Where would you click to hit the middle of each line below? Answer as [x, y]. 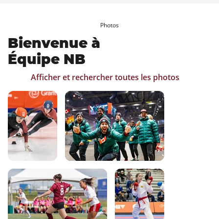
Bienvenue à [56, 43]
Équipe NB [47, 59]
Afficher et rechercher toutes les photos [105, 77]
